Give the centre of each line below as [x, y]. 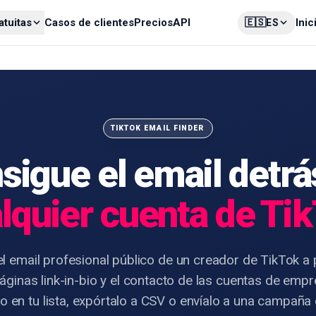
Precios [153, 23]
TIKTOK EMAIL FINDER [157, 128]
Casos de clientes [89, 23]
